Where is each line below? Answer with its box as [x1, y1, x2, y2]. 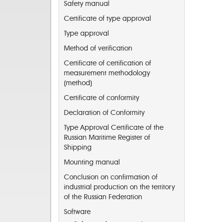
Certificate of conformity [64, 94, 139, 102]
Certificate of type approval [64, 14, 151, 23]
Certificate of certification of [64, 59, 151, 67]
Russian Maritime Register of [64, 133, 150, 142]
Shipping [64, 143, 92, 152]
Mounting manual [64, 158, 120, 166]
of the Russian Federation [64, 193, 142, 201]
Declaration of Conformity [64, 109, 145, 117]
